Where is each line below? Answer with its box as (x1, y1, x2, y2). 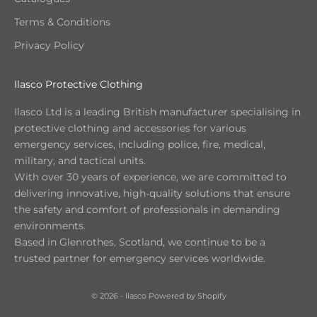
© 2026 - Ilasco (91, 291, 149, 301)
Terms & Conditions (14, 16, 110, 29)
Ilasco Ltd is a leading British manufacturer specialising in (14, 105, 301, 119)
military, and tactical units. (14, 154, 146, 168)
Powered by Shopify (148, 291, 226, 301)
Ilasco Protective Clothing (14, 78, 143, 91)
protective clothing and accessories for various (14, 122, 246, 135)
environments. (14, 219, 86, 233)
